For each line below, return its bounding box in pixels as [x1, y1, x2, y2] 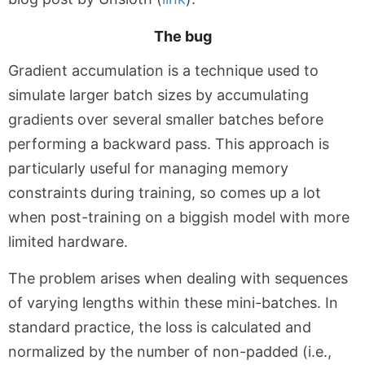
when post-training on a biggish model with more [8, 209, 350, 226]
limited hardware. [8, 233, 128, 250]
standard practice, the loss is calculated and [8, 319, 311, 336]
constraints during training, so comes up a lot [8, 184, 321, 201]
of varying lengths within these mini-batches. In [8, 294, 338, 311]
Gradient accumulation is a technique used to [8, 62, 319, 79]
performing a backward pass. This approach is [8, 135, 329, 152]
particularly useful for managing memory [8, 160, 288, 177]
